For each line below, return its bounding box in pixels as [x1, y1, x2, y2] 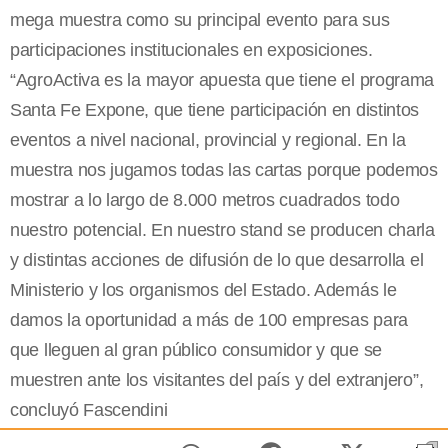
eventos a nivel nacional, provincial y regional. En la [10, 130, 406, 151]
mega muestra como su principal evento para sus [10, 10, 390, 31]
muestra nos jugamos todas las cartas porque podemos [10, 160, 438, 181]
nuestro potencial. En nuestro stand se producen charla [10, 220, 435, 241]
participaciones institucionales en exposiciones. [10, 40, 373, 61]
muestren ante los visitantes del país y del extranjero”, [10, 370, 424, 391]
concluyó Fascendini [10, 400, 168, 421]
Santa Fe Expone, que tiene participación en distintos [10, 100, 420, 121]
